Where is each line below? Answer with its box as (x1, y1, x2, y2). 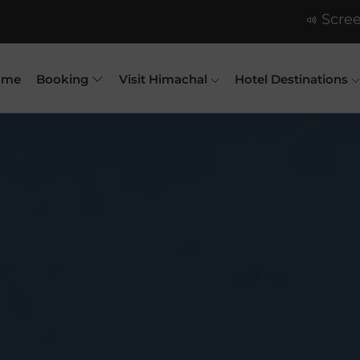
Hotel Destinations (235, 72, 351, 88)
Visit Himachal (119, 72, 211, 88)
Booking (36, 72, 92, 88)
